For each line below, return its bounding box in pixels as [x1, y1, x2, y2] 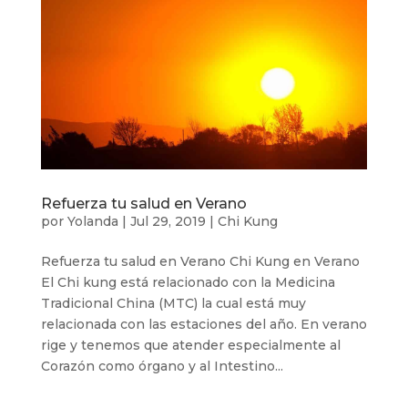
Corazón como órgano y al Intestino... [40, 358, 283, 375]
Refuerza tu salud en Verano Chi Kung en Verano [40, 253, 367, 270]
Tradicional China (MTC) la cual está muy [40, 295, 306, 312]
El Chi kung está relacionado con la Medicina [40, 274, 335, 291]
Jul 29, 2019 [129, 213, 206, 230]
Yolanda [66, 213, 118, 230]
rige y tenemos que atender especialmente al [40, 337, 341, 354]
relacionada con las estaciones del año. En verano [40, 316, 367, 333]
